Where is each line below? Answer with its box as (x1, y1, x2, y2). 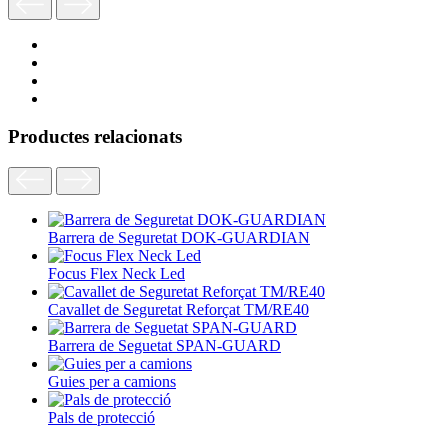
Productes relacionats (8, 126, 182, 148)
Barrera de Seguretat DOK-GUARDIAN (48, 228, 310, 246)
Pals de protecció (48, 408, 155, 426)
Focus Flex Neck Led (48, 264, 185, 282)
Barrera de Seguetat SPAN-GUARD (48, 336, 281, 354)
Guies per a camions (48, 372, 176, 390)
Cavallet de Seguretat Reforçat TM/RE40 (48, 300, 309, 318)
